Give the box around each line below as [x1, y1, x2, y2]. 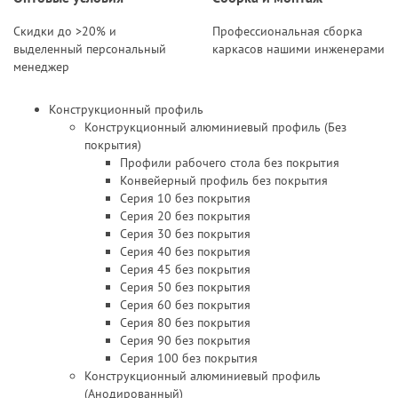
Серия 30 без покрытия [120, 226, 251, 242]
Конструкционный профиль [49, 101, 203, 117]
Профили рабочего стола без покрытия [120, 155, 339, 171]
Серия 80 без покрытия [120, 314, 251, 330]
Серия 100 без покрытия [120, 350, 258, 366]
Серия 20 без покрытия [120, 208, 251, 224]
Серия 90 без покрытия [120, 332, 251, 348]
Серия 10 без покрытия [120, 190, 251, 206]
